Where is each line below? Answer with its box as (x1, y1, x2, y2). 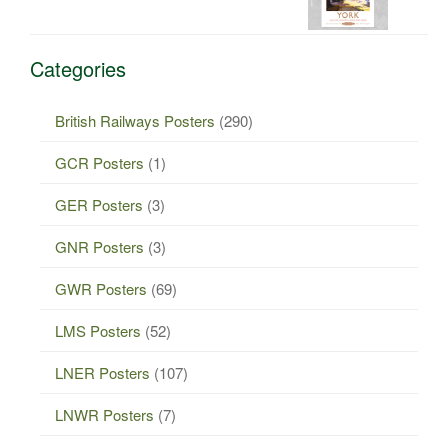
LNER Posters (55, 361, 150, 383)
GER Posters (55, 193, 143, 215)
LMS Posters (55, 319, 141, 341)
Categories (30, 53, 126, 83)
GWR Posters (55, 277, 147, 299)
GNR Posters (55, 235, 144, 257)
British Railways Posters (55, 109, 215, 131)
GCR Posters (55, 151, 144, 173)
